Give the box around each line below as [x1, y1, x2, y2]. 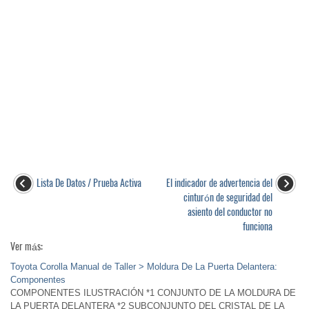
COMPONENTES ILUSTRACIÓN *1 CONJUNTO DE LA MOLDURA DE [10, 288, 296, 298]
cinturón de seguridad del [183, 191, 272, 204]
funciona [243, 220, 272, 233]
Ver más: [10, 240, 43, 253]
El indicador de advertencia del [166, 177, 272, 190]
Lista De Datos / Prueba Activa [37, 177, 141, 190]
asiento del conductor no [188, 206, 272, 219]
